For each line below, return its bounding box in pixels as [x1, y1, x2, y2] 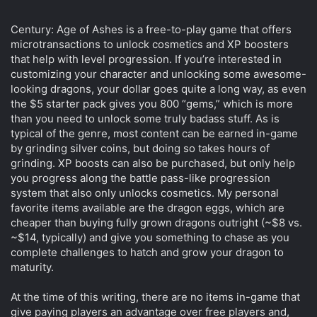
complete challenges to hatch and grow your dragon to [11, 246, 284, 260]
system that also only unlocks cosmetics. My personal [11, 186, 279, 200]
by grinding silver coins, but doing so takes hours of [11, 142, 270, 156]
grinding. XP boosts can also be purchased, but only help [11, 156, 295, 171]
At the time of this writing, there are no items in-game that [11, 290, 300, 304]
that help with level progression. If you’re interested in [11, 52, 282, 67]
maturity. [11, 260, 54, 275]
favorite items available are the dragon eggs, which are [11, 201, 284, 215]
